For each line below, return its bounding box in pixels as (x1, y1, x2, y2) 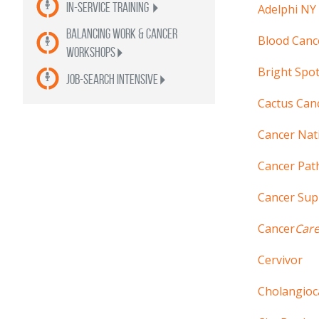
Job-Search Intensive (66, 71, 158, 87)
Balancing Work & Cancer (66, 26, 177, 41)
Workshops (66, 45, 115, 60)
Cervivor (258, 252, 303, 268)
